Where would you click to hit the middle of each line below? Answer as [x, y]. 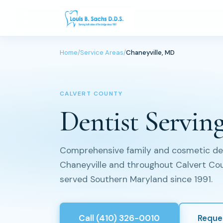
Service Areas [102, 53]
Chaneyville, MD [150, 53]
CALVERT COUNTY [91, 94]
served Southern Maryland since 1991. [136, 179]
